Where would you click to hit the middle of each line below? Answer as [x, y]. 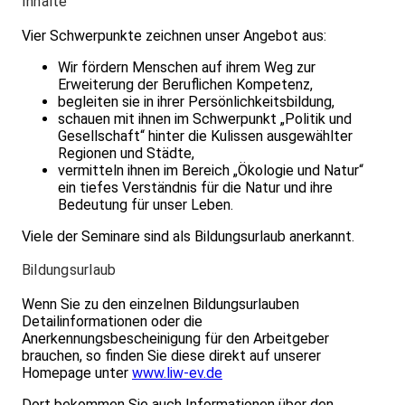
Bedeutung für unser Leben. [146, 204]
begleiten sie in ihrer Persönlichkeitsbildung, [196, 101]
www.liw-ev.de [177, 372]
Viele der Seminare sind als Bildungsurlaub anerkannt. [188, 236]
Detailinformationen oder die [112, 321]
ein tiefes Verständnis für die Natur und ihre [195, 187]
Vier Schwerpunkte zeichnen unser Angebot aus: [174, 35]
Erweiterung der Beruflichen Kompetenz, [185, 84]
